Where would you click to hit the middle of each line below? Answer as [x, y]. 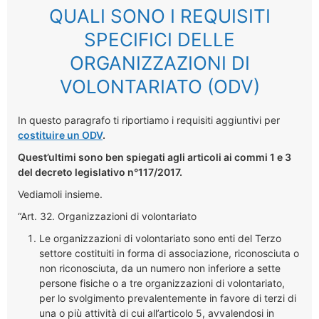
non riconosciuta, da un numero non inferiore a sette [160, 268]
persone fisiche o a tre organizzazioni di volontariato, [162, 283]
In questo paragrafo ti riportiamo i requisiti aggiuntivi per [149, 120]
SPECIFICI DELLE [159, 39]
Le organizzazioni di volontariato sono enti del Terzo [160, 238]
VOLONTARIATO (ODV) [159, 86]
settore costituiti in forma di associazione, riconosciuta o [169, 253]
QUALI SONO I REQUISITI [159, 16]
